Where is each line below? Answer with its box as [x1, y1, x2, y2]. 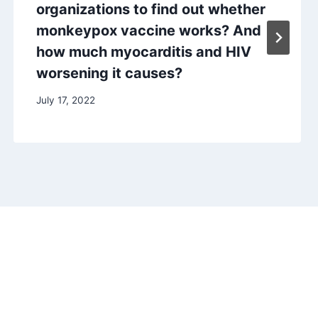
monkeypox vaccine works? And [35, 21, 261, 39]
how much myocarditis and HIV [35, 43, 251, 60]
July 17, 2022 [35, 94, 95, 106]
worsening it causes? [35, 64, 182, 82]
